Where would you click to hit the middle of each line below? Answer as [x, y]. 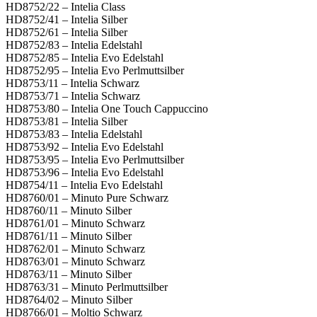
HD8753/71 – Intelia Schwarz [73, 96]
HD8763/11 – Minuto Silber [69, 274]
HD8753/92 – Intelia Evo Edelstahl [85, 146]
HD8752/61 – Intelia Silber [67, 32]
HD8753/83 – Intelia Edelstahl [74, 134]
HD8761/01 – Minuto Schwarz [75, 223]
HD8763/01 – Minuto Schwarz [75, 261]
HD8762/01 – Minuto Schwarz [75, 248]
